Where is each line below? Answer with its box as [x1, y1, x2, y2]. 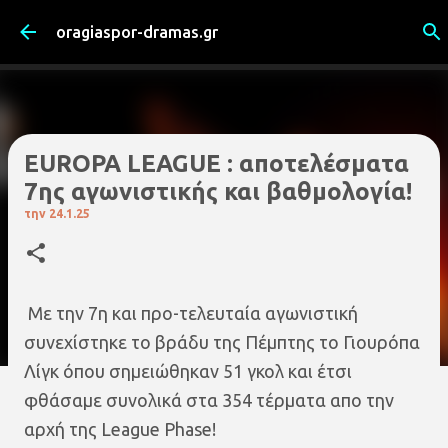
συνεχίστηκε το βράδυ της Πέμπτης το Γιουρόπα [24, 332, 420, 352]
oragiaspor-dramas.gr [56, 23, 218, 41]
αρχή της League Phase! [24, 419, 216, 439]
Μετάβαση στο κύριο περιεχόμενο [126, 17, 334, 32]
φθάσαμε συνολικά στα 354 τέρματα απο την [24, 390, 394, 410]
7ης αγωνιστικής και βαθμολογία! [24, 178, 412, 205]
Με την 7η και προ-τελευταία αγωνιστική [24, 303, 358, 323]
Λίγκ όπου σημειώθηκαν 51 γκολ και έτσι [24, 361, 352, 381]
